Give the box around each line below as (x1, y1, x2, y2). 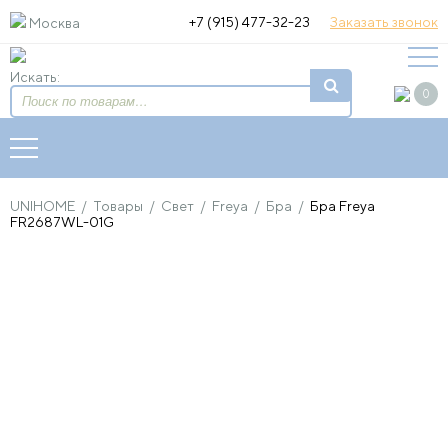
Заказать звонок (330, 13, 438, 30)
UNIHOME (10, 198, 75, 214)
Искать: (10, 69, 60, 85)
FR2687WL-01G (10, 214, 114, 230)
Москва (29, 15, 80, 31)
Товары (93, 198, 143, 214)
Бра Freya (310, 198, 375, 214)
